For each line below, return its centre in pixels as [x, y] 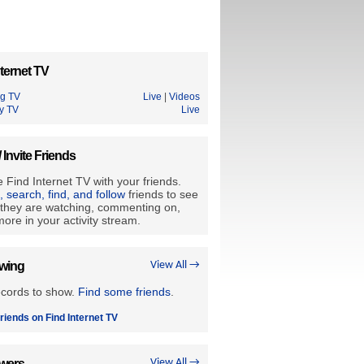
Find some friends [124, 292]
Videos [184, 97]
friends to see [162, 194]
